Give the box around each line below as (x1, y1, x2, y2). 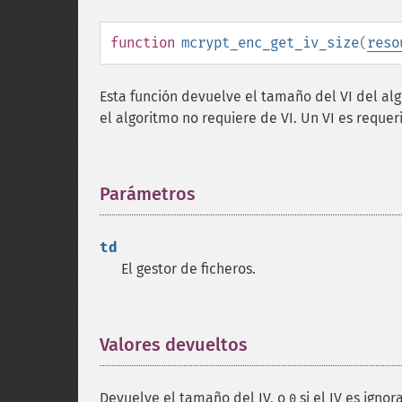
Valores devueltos (100, 334, 248, 355)
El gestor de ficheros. (121, 260, 256, 277)
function (110, 34, 175, 51)
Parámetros (100, 183, 196, 205)
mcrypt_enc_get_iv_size (181, 34, 359, 51)
